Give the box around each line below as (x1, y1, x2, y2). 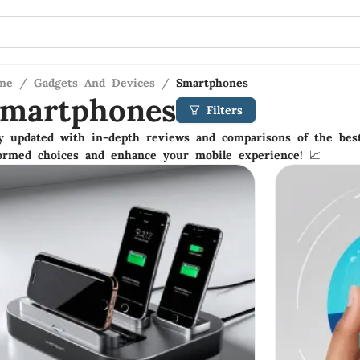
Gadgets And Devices (34, 76, 155, 90)
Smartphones (176, 76, 248, 90)
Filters (207, 103, 243, 117)
